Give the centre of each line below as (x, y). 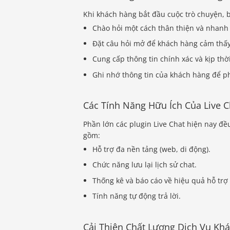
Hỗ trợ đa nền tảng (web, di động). (152, 149)
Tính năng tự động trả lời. (137, 196)
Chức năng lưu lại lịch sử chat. (145, 165)
